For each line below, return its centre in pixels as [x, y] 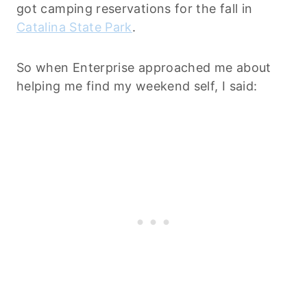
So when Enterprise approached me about [144, 67]
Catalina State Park [74, 27]
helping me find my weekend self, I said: [137, 86]
